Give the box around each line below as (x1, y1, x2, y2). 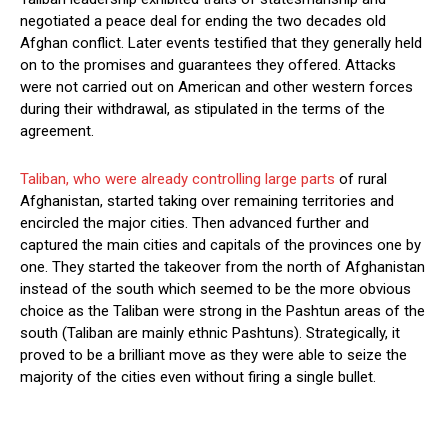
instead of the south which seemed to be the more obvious (20, 279, 411, 298)
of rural (335, 169, 387, 188)
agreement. (20, 121, 94, 140)
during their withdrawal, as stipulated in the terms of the (20, 99, 385, 118)
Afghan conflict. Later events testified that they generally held (20, 33, 422, 52)
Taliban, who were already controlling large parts (20, 169, 335, 188)
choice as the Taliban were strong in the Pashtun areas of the (20, 301, 425, 320)
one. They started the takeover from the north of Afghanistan (20, 257, 425, 276)
